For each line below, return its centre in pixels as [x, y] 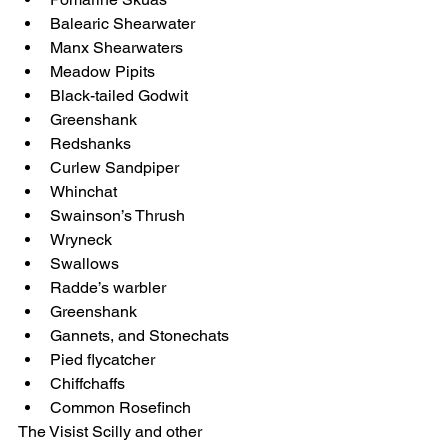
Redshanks [90, 143]
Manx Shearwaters [116, 47]
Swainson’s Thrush [117, 215]
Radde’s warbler [108, 287]
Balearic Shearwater [122, 23]
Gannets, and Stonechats [139, 335]
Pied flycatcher [102, 359]
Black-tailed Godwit [119, 95]
